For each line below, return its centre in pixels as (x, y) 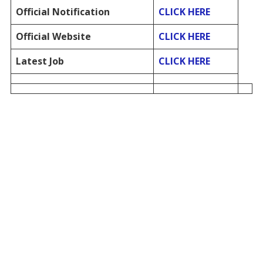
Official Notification (63, 11)
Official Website (53, 36)
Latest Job (40, 61)
